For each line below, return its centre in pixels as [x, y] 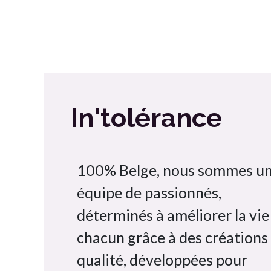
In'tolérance [150, 117]
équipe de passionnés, [149, 192]
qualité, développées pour [162, 259]
